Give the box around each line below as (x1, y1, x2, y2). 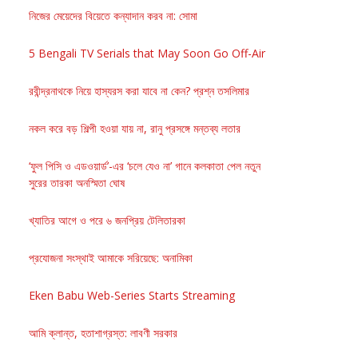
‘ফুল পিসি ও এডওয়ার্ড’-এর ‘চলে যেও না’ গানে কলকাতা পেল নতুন (29, 157, 261, 173)
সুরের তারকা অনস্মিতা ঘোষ (29, 174, 125, 190)
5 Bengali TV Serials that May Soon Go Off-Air (29, 45, 265, 61)
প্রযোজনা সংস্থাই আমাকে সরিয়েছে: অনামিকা (29, 249, 193, 265)
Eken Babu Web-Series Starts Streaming (29, 287, 235, 303)
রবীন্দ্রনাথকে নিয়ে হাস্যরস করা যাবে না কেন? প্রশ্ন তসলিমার (29, 82, 249, 98)
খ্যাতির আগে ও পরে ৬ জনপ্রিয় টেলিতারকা (29, 212, 185, 228)
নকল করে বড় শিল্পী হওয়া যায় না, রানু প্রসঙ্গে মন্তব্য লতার (29, 120, 241, 136)
